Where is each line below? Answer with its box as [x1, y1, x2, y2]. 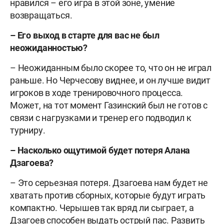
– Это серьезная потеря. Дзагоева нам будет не [10, 177, 208, 188]
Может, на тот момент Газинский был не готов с [10, 100, 207, 111]
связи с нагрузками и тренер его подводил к [10, 112, 191, 123]
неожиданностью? [10, 42, 88, 53]
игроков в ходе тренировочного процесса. [10, 87, 183, 98]
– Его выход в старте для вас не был [10, 30, 159, 41]
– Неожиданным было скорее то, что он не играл [10, 62, 211, 73]
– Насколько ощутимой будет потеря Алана [10, 145, 190, 156]
